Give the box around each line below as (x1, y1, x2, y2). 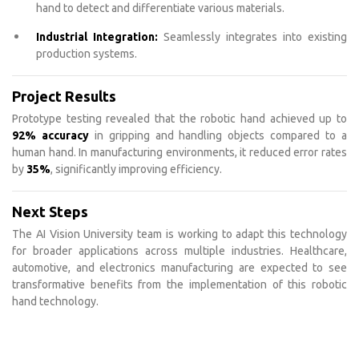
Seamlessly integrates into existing (158, 30, 347, 43)
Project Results (12, 88, 116, 104)
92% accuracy (12, 129, 89, 142)
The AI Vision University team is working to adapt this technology (12, 228, 347, 240)
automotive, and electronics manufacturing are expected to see (12, 261, 347, 274)
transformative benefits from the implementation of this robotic (12, 278, 347, 291)
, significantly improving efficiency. (50, 163, 222, 175)
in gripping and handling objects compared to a (88, 129, 348, 142)
